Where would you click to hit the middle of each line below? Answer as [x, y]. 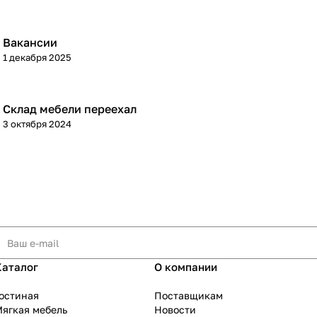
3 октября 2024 [37, 124]
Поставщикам [189, 296]
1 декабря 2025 [37, 58]
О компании [186, 267]
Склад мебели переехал [70, 109]
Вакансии [30, 43]
